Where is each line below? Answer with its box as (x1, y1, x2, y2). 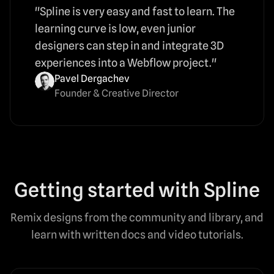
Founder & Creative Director (54, 87, 179, 99)
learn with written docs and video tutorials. (31, 228, 243, 241)
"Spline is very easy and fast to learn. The (35, 4, 235, 18)
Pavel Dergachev (54, 72, 130, 84)
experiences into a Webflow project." (35, 56, 217, 69)
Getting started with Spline (14, 177, 260, 201)
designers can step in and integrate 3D (35, 39, 224, 52)
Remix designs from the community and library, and (10, 210, 264, 224)
